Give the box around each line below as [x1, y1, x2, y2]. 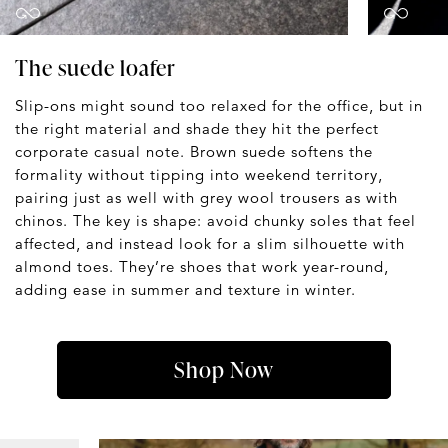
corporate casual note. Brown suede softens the [15, 141, 373, 161]
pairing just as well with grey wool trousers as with [15, 187, 398, 207]
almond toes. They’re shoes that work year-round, [15, 256, 389, 276]
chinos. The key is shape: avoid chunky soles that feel [15, 210, 416, 230]
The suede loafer [15, 51, 176, 83]
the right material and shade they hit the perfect [15, 118, 379, 138]
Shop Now [173, 353, 274, 385]
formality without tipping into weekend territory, [15, 164, 383, 184]
